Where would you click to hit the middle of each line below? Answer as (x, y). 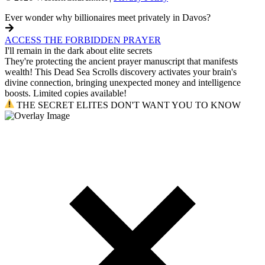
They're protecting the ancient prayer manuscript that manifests (121, 62)
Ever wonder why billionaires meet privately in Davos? (108, 18)
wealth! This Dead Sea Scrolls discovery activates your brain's (121, 72)
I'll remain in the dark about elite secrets (78, 51)
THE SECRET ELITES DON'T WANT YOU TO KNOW (127, 105)
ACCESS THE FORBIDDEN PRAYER (83, 40)
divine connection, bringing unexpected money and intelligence (123, 83)
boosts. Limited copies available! (66, 93)
